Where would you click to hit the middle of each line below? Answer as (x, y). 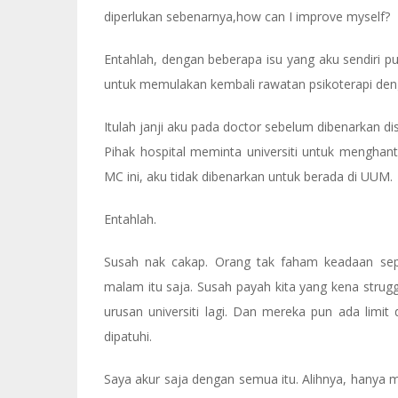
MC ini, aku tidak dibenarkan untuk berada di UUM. (248, 176)
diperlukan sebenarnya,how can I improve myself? (247, 16)
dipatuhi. (128, 336)
